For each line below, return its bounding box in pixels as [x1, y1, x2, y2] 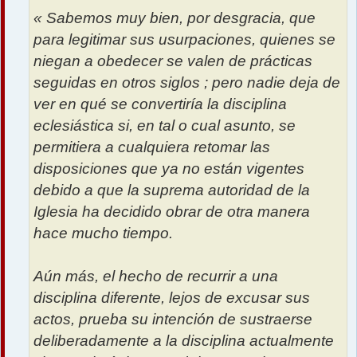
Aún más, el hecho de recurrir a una [33, 267, 278, 284]
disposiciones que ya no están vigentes [33, 159, 304, 177]
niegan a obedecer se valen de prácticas [33, 52, 312, 69]
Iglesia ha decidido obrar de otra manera [33, 202, 310, 220]
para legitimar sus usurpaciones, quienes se [33, 30, 335, 48]
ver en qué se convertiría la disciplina [33, 95, 287, 112]
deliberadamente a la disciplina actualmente [33, 331, 334, 349]
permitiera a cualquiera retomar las [33, 138, 270, 155]
